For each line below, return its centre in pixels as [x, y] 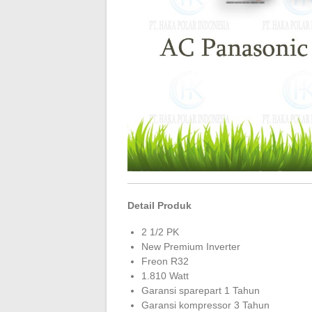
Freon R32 [165, 261]
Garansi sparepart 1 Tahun [201, 290]
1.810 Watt [165, 275]
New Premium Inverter [191, 246]
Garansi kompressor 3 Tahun [205, 305]
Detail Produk [159, 205]
